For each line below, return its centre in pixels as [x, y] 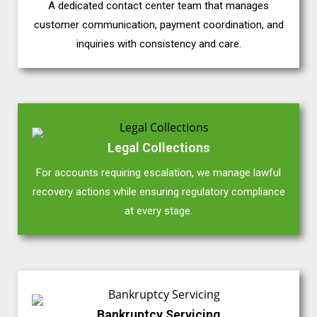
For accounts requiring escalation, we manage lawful [158, 173]
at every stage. [158, 211]
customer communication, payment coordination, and [158, 25]
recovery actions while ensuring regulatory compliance [158, 192]
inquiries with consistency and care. [158, 44]
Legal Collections [158, 148]
